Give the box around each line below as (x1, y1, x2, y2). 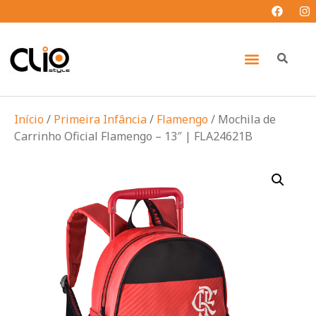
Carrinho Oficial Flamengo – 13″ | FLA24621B (14, 128, 253, 144)
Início (14, 111, 44, 127)
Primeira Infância (54, 111, 147, 127)
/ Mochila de (208, 111, 276, 127)
